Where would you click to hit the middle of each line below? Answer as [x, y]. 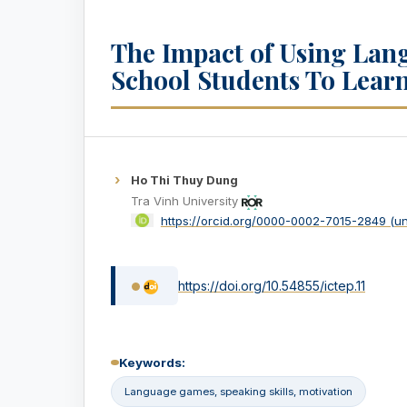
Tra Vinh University [184, 201]
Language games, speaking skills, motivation [238, 391]
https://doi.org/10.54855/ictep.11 [272, 285]
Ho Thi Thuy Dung [184, 179]
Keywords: [152, 362]
